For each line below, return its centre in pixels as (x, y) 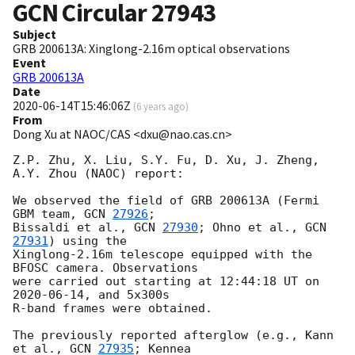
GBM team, (48, 214)
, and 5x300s (130, 295)
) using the (91, 241)
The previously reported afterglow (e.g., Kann (173, 336)
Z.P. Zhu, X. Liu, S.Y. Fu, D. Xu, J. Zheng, (166, 160)
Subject (34, 34)
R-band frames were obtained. (113, 309)
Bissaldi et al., (73, 228)
